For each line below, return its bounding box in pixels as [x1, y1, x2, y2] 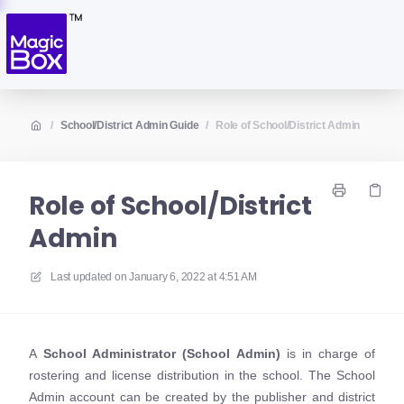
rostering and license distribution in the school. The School [29, 368, 375, 382]
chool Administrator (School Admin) [51, 346, 280, 361]
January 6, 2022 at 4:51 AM [129, 271, 257, 283]
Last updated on [50, 271, 127, 283]
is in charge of [280, 346, 375, 361]
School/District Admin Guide [60, 119, 199, 132]
